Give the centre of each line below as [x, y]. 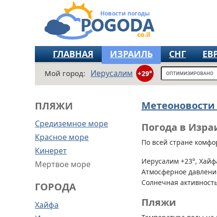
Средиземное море [71, 124]
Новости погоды [125, 13]
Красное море [62, 137]
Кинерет [51, 151]
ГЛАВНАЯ [73, 54]
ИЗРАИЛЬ [131, 54]
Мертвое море [63, 164]
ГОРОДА [55, 187]
